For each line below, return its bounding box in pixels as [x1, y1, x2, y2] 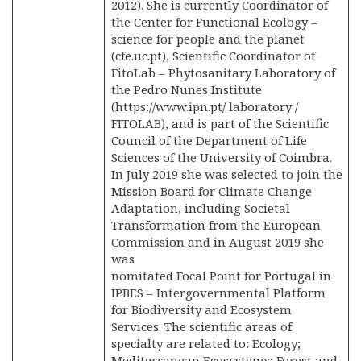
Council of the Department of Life [110, 132, 307, 148]
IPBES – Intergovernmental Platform [110, 284, 326, 301]
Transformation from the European [110, 217, 321, 233]
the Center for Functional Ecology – [110, 14, 317, 30]
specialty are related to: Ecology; [110, 335, 301, 351]
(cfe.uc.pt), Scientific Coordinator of [110, 48, 315, 64]
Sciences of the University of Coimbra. [110, 149, 332, 165]
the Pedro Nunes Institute [110, 81, 262, 98]
